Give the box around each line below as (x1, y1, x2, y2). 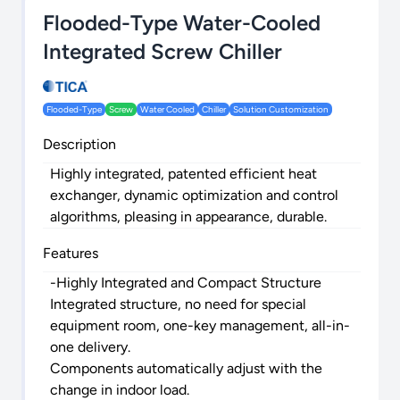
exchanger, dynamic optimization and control (50, 187, 338, 204)
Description (43, 136, 116, 154)
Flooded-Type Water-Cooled (43, 10, 321, 36)
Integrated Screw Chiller (43, 38, 282, 64)
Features (43, 245, 98, 262)
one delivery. (50, 338, 130, 356)
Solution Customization (233, 104, 329, 116)
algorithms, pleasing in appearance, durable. (50, 208, 327, 226)
